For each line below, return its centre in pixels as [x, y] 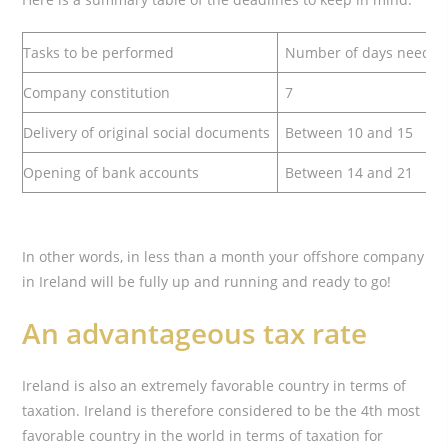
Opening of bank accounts [111, 172]
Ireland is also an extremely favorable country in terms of [214, 385]
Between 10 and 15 [349, 132]
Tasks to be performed [99, 52]
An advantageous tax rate [195, 332]
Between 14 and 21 [349, 172]
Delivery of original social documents [147, 132]
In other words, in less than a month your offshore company [223, 256]
